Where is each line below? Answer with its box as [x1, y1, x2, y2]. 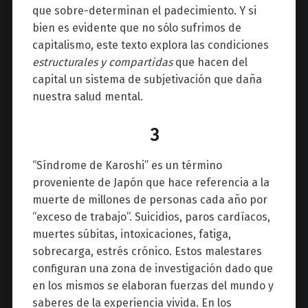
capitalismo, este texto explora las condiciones [32, 38, 269, 52]
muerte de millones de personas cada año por [32, 193, 267, 207]
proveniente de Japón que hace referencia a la [32, 176, 269, 190]
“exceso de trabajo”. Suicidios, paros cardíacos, [32, 210, 270, 224]
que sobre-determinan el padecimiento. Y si [32, 4, 256, 18]
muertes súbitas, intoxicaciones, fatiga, [32, 228, 231, 241]
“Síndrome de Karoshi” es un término [32, 159, 222, 173]
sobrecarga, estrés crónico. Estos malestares [32, 245, 262, 258]
